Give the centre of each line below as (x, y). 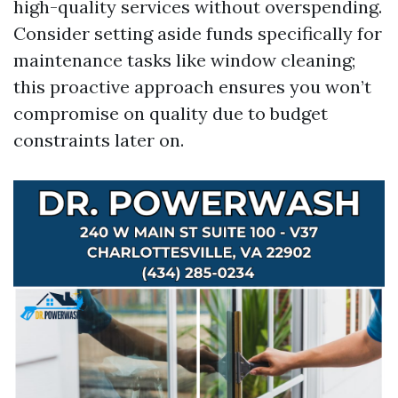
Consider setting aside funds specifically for (198, 33)
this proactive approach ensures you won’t (192, 87)
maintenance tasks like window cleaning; (184, 60)
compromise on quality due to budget (171, 113)
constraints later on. (99, 140)
